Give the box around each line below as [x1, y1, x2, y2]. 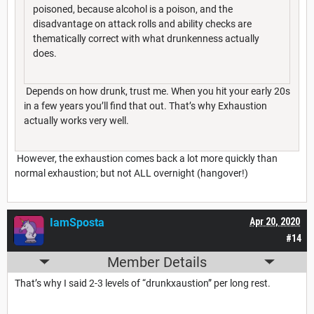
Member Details [107, 253, 207, 271]
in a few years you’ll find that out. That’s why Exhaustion [24, 100, 267, 111]
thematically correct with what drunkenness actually [33, 32, 259, 44]
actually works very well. [24, 114, 131, 126]
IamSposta [50, 215, 104, 229]
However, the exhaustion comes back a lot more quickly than [15, 152, 278, 164]
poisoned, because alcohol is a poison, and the [33, 3, 233, 15]
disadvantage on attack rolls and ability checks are [33, 18, 252, 29]
